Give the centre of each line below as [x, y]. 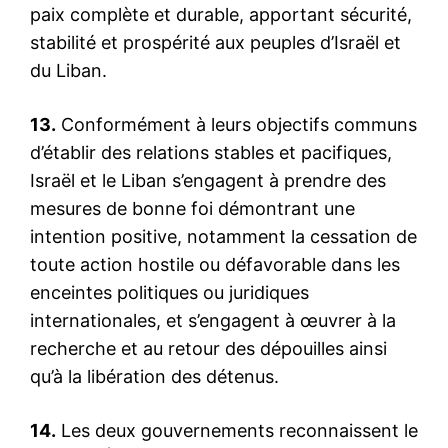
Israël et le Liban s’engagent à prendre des [208, 180]
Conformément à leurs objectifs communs [236, 124]
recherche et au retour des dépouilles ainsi [208, 348]
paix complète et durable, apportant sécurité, [221, 14]
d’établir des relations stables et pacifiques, [211, 152]
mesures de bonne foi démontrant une [192, 208]
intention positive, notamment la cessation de [223, 236]
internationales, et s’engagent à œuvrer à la [213, 320]
